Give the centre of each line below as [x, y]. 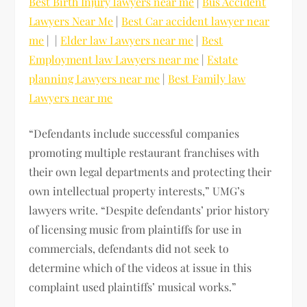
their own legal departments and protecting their [150, 172]
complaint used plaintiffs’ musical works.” [133, 287]
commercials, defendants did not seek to [129, 249]
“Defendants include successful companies [134, 134]
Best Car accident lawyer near [196, 21]
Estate [223, 60]
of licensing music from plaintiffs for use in [136, 230]
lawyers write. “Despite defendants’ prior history [149, 210]
